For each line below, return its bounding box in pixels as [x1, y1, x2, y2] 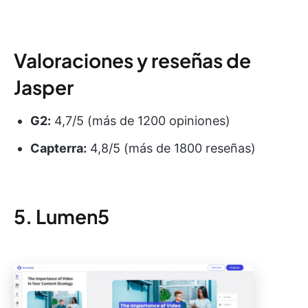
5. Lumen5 [14, 204, 109, 229]
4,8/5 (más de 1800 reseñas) [87, 141, 256, 156]
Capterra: [30, 141, 87, 156]
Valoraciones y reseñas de [14, 48, 251, 73]
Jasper [14, 75, 74, 100]
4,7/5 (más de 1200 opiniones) [51, 113, 230, 129]
